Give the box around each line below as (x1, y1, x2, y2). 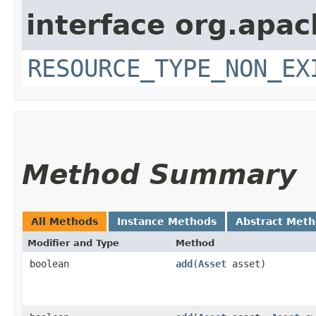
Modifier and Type (28, 238, 119, 248)
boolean (30, 258, 69, 269)
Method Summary (22, 159, 296, 190)
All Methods (31, 216, 98, 227)
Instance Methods (117, 216, 217, 227)
